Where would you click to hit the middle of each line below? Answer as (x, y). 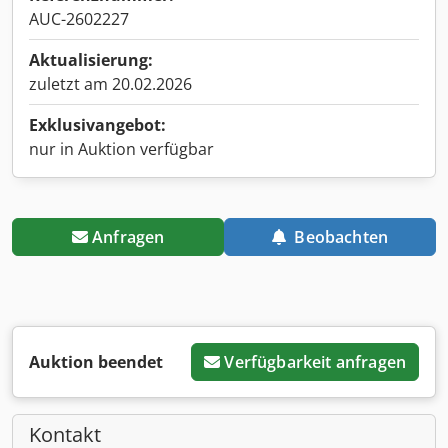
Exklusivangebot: (97, 124)
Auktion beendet (96, 361)
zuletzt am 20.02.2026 (110, 83)
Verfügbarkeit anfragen (315, 361)
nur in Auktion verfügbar (121, 148)
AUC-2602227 (79, 18)
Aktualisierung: (91, 59)
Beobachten (341, 236)
